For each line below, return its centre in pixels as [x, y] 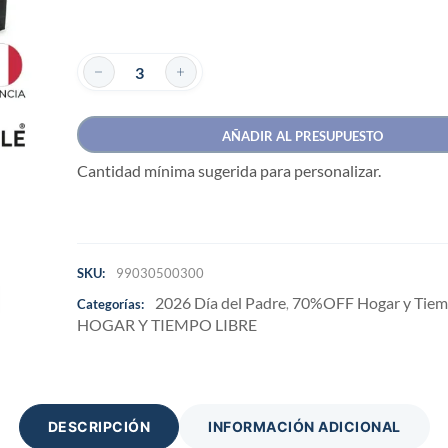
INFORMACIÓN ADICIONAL [304, 426]
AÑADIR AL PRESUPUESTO [302, 136]
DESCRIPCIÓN [98, 426]
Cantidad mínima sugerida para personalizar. [228, 170]
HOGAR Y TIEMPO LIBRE [166, 324]
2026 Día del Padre [220, 302]
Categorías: [110, 304]
